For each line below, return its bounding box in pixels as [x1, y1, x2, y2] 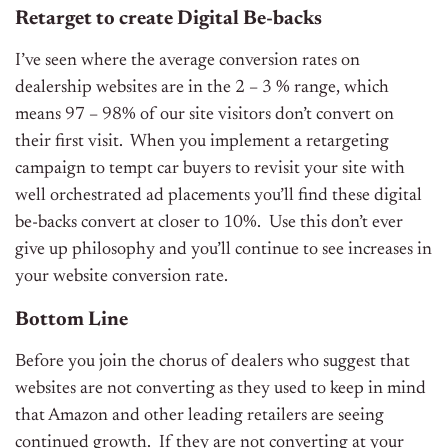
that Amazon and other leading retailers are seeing [15, 407, 384, 426]
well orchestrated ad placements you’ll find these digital [15, 187, 422, 206]
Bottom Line [15, 310, 128, 331]
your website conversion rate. [15, 268, 228, 287]
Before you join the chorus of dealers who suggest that [15, 353, 410, 372]
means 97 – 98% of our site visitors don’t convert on [15, 106, 394, 125]
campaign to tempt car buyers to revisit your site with [15, 160, 405, 179]
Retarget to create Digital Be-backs [15, 9, 322, 30]
